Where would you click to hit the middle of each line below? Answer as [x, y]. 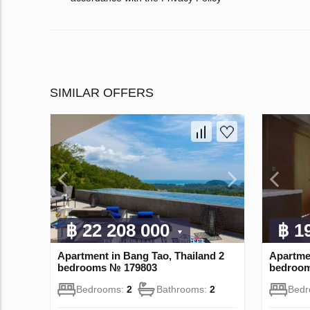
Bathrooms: [183, 290]
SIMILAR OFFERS [102, 92]
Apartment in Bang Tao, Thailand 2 [141, 256]
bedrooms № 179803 [107, 268]
